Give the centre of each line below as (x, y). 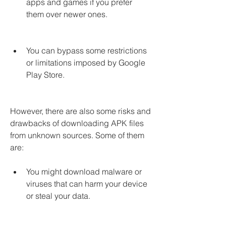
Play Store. (45, 75)
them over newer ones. (67, 14)
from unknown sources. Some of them (77, 135)
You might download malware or (84, 172)
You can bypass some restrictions (87, 50)
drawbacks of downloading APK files (77, 123)
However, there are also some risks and (80, 111)
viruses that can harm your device (87, 184)
